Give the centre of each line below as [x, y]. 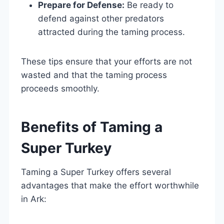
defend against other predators [101, 18]
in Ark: [34, 199]
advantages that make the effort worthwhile [110, 185]
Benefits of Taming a [92, 127]
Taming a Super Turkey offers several [96, 172]
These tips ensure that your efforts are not [106, 61]
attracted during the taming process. [111, 32]
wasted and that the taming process [94, 75]
